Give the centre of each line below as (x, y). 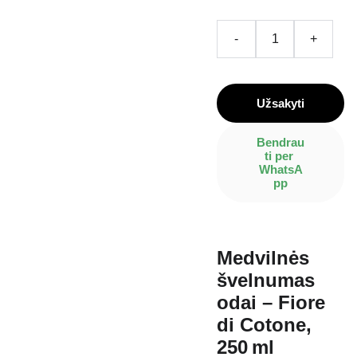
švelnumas (266, 280)
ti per (280, 156)
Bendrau (280, 142)
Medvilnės (263, 258)
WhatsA (280, 169)
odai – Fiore (271, 302)
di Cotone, (264, 325)
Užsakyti (280, 103)
